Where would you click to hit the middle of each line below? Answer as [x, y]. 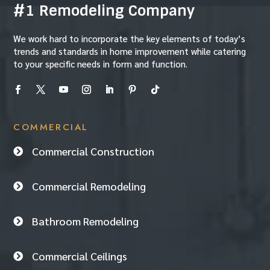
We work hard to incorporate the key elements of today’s [130, 39]
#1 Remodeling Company [104, 11]
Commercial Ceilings [80, 256]
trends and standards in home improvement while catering [130, 51]
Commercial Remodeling [89, 186]
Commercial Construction [93, 151]
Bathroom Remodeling [86, 221]
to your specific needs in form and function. [101, 64]
